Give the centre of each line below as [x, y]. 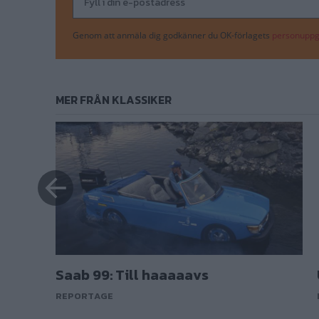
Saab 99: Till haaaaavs [132, 275]
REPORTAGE [84, 296]
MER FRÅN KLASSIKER [114, 99]
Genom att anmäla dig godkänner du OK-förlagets [172, 35]
